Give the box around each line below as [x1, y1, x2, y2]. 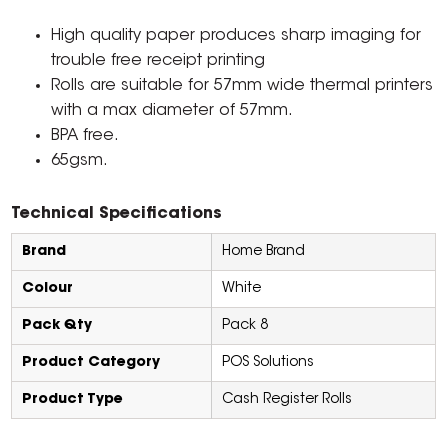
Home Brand [222, 245, 306, 260]
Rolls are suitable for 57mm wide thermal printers [51, 78, 434, 95]
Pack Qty [22, 319, 93, 334]
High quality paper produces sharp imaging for [51, 28, 422, 45]
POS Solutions [222, 356, 315, 371]
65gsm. [51, 153, 109, 170]
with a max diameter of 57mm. [51, 103, 294, 120]
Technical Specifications [11, 206, 223, 223]
